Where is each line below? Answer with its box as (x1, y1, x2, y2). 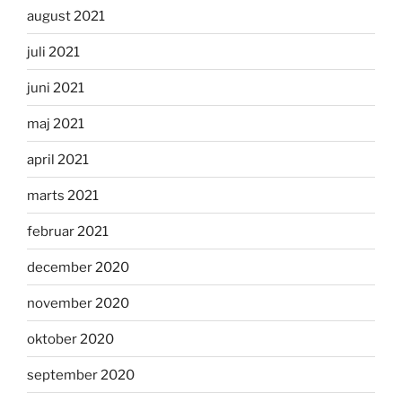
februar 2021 (27, 223, 109, 240)
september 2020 (27, 366, 135, 383)
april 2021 (27, 151, 89, 168)
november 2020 (27, 294, 129, 311)
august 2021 (27, 7, 105, 24)
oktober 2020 (27, 330, 114, 347)
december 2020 (27, 258, 129, 275)
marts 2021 (27, 187, 99, 204)
